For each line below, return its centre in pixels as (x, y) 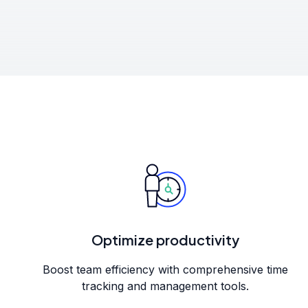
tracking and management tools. (165, 286)
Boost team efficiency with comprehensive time (165, 269)
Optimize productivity (165, 240)
